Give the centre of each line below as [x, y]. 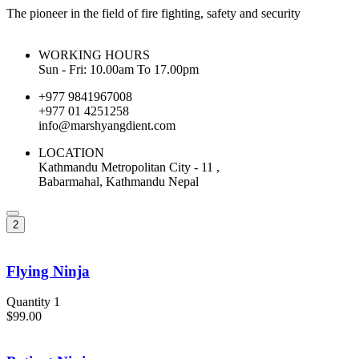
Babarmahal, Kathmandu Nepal [119, 182]
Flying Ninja [48, 271]
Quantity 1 [33, 302]
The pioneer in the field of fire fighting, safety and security [153, 13]
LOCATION [71, 153]
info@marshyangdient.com [107, 125]
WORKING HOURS [94, 55]
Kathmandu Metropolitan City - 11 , [129, 167]
